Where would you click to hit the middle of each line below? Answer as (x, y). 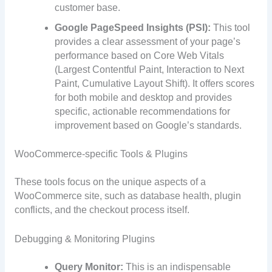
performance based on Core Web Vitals (140, 56)
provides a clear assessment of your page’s (148, 42)
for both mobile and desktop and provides (144, 98)
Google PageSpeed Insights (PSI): (133, 28)
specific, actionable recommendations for (143, 112)
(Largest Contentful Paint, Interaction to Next (150, 70)
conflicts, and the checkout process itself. (102, 209)
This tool (231, 28)
